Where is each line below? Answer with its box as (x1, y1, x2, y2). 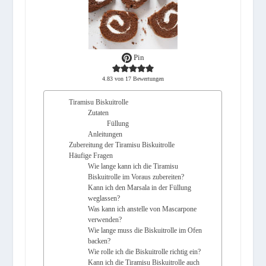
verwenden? (88, 216, 122, 224)
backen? (88, 237, 111, 246)
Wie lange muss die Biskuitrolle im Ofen (88, 226, 202, 235)
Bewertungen (131, 75, 164, 83)
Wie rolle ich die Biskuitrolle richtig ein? (88, 248, 201, 256)
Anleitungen (88, 130, 123, 139)
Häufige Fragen (69, 151, 113, 160)
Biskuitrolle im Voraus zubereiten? (88, 173, 185, 182)
